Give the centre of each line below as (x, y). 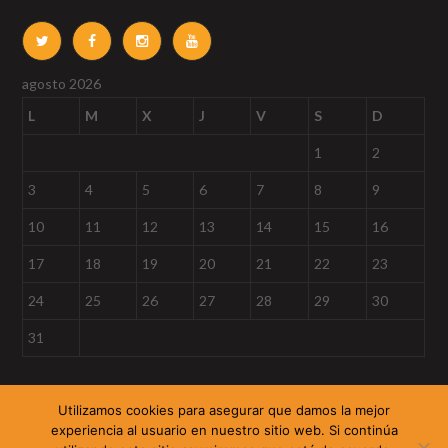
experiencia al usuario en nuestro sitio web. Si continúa (224, 430)
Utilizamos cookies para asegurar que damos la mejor (224, 410)
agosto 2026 (62, 84)
